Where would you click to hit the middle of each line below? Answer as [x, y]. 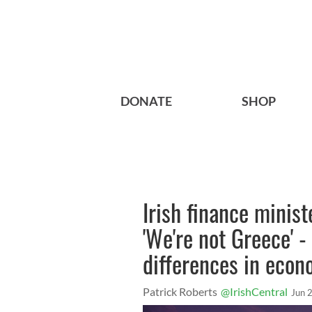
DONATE [146, 101]
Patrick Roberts [180, 292]
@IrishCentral [254, 292]
